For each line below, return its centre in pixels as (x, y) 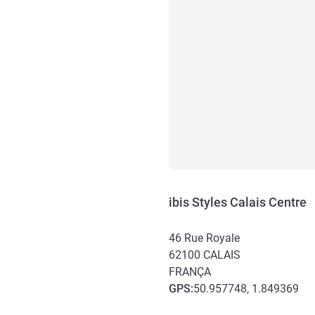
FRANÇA (190, 272)
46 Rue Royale (204, 238)
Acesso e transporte (224, 306)
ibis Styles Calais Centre (238, 202)
